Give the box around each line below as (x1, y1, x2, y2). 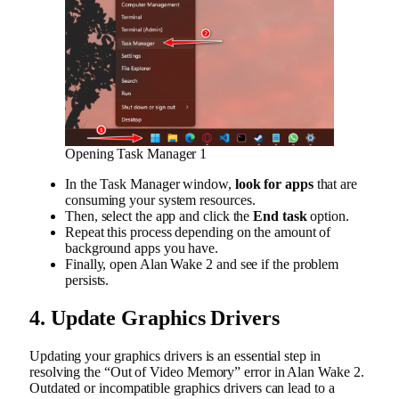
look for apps (234, 175, 313, 191)
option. (306, 208, 349, 224)
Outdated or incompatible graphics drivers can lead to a (29, 379, 335, 395)
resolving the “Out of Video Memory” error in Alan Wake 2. (29, 363, 364, 379)
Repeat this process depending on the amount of (65, 224, 331, 240)
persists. (65, 272, 113, 288)
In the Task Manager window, (65, 175, 235, 191)
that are (313, 175, 358, 191)
